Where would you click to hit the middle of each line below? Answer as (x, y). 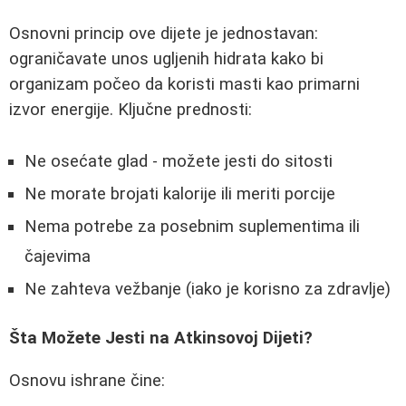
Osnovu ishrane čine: (87, 380)
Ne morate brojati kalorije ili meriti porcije (180, 193)
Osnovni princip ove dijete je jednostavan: (164, 34)
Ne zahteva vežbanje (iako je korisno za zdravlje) (208, 289)
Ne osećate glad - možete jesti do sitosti (179, 161)
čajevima (58, 256)
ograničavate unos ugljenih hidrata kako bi (166, 59)
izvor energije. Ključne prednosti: (130, 110)
